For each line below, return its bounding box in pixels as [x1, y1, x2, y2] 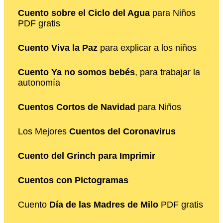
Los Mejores [18, 126, 69, 136]
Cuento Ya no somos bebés [18, 67, 135, 77]
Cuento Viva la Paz [18, 42, 98, 53]
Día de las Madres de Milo [49, 199, 158, 210]
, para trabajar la [135, 67, 200, 77]
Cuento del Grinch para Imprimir [18, 150, 155, 161]
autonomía [18, 77, 60, 88]
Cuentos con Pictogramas [18, 175, 128, 185]
